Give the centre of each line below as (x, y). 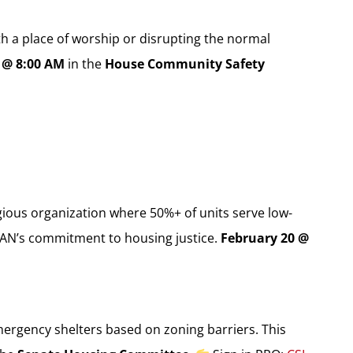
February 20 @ (264, 238)
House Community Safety (184, 63)
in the (84, 63)
